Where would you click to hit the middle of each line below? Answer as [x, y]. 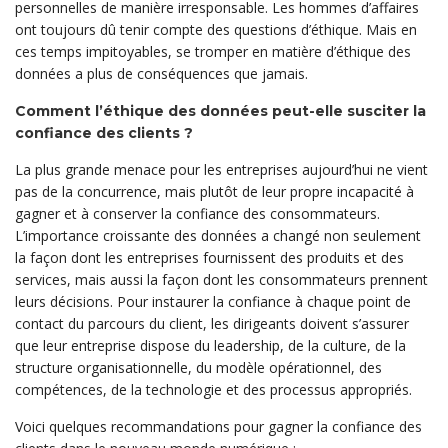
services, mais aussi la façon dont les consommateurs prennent [221, 279]
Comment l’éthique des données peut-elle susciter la [220, 111]
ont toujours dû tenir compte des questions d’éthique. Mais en [216, 29]
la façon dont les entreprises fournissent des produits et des [209, 257]
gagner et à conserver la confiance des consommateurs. [197, 213]
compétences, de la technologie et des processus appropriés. [213, 389]
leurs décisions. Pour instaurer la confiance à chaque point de [213, 301]
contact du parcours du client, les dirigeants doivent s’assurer [212, 323]
